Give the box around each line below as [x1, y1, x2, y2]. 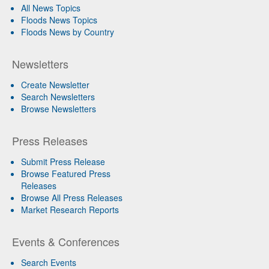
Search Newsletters [21, 90, 95, 103]
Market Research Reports [21, 203, 119, 216]
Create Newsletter [21, 78, 89, 91]
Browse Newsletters [21, 102, 96, 115]
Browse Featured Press [21, 167, 110, 180]
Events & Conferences [12, 233, 119, 249]
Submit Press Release [21, 155, 105, 168]
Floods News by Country [21, 25, 114, 38]
